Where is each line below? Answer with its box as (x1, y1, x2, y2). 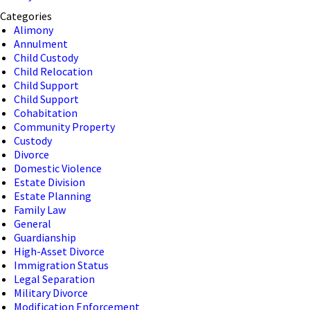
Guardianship (14, 230, 76, 244)
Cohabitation (14, 106, 77, 120)
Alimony (14, 23, 53, 37)
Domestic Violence (14, 161, 102, 175)
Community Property (14, 120, 115, 134)
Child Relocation (14, 64, 93, 78)
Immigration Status (14, 258, 109, 272)
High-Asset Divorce (14, 244, 104, 258)
